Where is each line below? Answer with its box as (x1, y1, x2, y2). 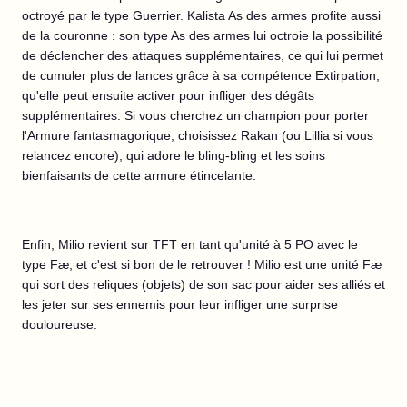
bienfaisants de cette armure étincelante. (22, 168, 260, 183)
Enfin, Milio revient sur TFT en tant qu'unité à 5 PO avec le (22, 237, 358, 252)
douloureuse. (22, 317, 101, 332)
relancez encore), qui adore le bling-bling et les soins (22, 148, 325, 163)
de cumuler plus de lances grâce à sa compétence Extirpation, (22, 68, 380, 83)
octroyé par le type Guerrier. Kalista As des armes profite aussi (22, 8, 381, 23)
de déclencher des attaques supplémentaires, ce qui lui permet (22, 48, 383, 63)
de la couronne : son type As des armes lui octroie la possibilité (22, 28, 382, 43)
